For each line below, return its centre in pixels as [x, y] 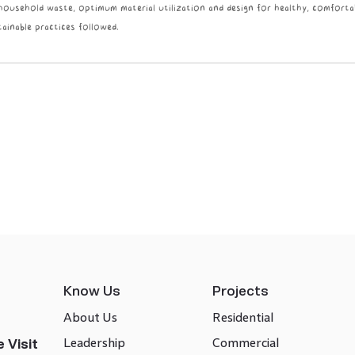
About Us [90, 317]
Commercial [245, 342]
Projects [240, 291]
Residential [242, 317]
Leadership [94, 342]
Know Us [92, 291]
